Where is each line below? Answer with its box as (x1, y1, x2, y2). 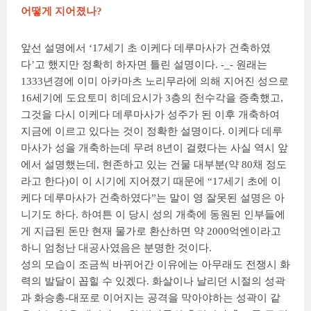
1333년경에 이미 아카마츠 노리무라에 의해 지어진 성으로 (21, 76, 289, 87)
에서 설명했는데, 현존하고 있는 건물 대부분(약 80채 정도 (21, 159, 287, 171)
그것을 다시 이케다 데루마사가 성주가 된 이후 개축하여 (21, 109, 280, 121)
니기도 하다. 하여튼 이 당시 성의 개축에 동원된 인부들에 (21, 209, 285, 221)
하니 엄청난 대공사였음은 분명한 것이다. (21, 242, 212, 254)
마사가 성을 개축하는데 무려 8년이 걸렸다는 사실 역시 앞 (21, 142, 288, 154)
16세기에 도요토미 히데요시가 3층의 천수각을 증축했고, (21, 92, 283, 104)
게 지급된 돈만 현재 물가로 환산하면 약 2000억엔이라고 (21, 226, 281, 237)
